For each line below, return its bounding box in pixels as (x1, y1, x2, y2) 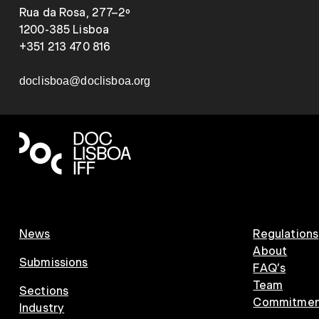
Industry (19, 301, 65, 315)
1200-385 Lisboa (19, 23, 110, 36)
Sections (19, 284, 69, 298)
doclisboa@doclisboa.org (19, 75, 151, 87)
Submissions (19, 256, 88, 269)
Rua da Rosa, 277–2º (19, 6, 130, 19)
